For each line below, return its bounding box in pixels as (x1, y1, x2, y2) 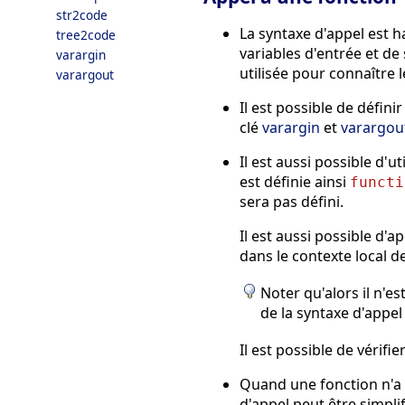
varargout (56, 66, 114, 83)
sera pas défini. (240, 192, 344, 212)
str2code (56, 6, 108, 24)
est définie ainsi (240, 172, 350, 193)
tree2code (56, 26, 116, 43)
